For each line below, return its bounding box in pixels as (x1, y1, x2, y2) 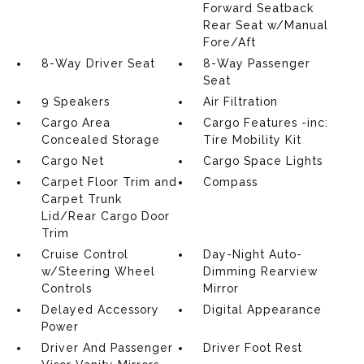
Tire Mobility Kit (203, 133, 302, 146)
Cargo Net (41, 154, 104, 167)
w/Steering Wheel (41, 265, 155, 278)
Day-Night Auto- (203, 248, 303, 261)
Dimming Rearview (203, 265, 318, 278)
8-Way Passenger (203, 57, 311, 70)
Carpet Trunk (41, 193, 122, 206)
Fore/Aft (203, 36, 257, 49)
